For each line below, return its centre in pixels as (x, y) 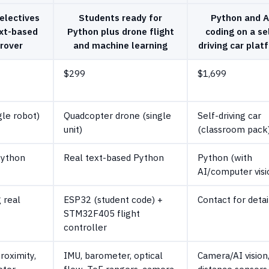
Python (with (225, 157)
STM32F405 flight (102, 213)
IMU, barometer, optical (113, 255)
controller (85, 227)
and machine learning (120, 45)
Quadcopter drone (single (117, 115)
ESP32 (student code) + (113, 199)
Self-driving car (229, 115)
